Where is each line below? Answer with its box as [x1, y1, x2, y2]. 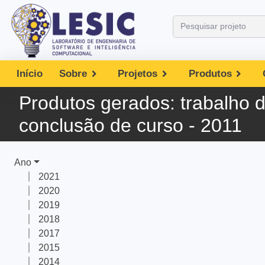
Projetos [118, 68, 158, 79]
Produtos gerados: [19, 92, 180, 114]
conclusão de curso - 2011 [19, 115, 242, 136]
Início [17, 68, 43, 79]
